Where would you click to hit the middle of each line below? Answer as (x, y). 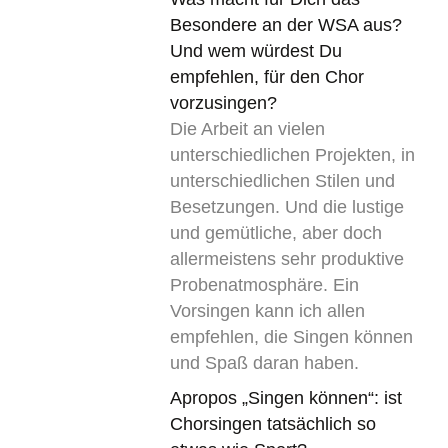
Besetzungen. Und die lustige (286, 207)
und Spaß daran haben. (264, 363)
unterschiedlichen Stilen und (282, 181)
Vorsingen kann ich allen (267, 311)
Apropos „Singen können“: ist (285, 397)
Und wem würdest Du (255, 51)
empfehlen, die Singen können (291, 337)
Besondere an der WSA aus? (285, 25)
